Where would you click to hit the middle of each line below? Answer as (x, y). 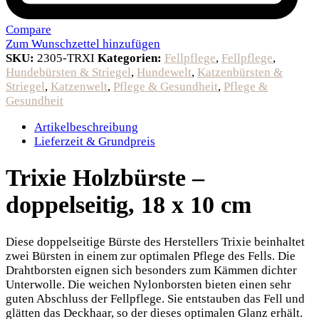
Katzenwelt (79, 86)
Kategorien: (131, 58)
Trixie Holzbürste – (105, 178)
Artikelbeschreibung (86, 127)
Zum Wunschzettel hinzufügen (83, 43)
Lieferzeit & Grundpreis (95, 141)
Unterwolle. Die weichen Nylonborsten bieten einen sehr (148, 285)
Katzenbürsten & (240, 72)
